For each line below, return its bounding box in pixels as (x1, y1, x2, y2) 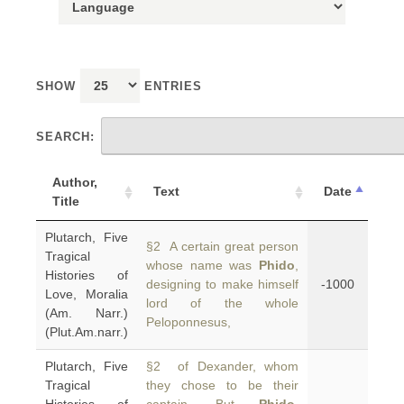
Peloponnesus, (146, 315, 231, 329)
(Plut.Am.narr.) (45, 325, 128, 339)
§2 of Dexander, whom (146, 359, 298, 373)
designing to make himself (146, 277, 298, 291)
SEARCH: (36, 130, 95, 143)
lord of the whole (146, 296, 298, 310)
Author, (52, 175, 97, 189)
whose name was (146, 258, 259, 272)
